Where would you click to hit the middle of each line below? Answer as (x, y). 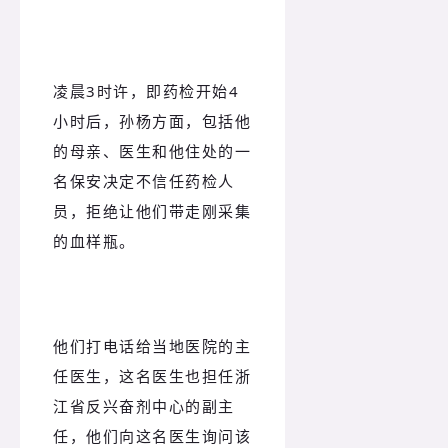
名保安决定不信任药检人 (144, 181)
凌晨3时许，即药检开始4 (146, 91)
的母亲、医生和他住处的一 (152, 151)
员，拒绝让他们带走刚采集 (152, 211)
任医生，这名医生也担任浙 (152, 375)
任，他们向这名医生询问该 (152, 435)
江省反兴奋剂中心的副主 (144, 405)
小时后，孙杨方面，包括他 (152, 121)
